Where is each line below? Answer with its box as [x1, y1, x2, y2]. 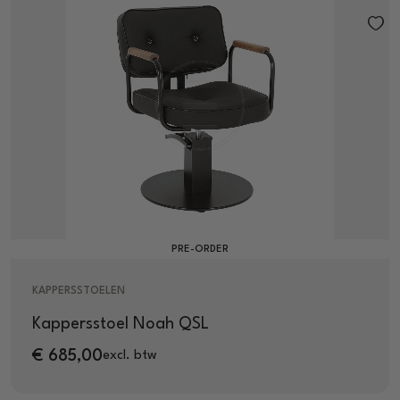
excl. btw [103, 349, 157, 363]
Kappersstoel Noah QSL [32, 315, 209, 332]
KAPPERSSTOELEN [32, 285, 125, 296]
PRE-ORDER [171, 244, 229, 254]
